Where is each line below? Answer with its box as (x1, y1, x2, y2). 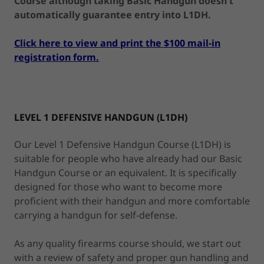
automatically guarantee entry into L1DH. (14, 8, 211, 21)
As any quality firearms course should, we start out (14, 236, 241, 250)
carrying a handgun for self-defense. (14, 208, 177, 222)
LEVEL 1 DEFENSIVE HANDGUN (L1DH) (14, 110, 187, 124)
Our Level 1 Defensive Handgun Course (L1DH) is (14, 137, 231, 151)
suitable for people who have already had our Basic (14, 151, 242, 165)
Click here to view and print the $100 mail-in (14, 36, 220, 49)
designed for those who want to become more (14, 180, 222, 193)
